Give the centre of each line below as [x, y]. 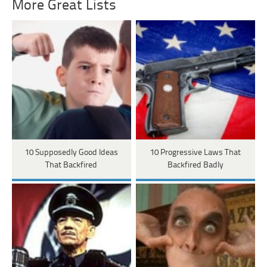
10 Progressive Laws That [195, 153]
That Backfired [72, 165]
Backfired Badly [195, 165]
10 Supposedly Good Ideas [71, 153]
